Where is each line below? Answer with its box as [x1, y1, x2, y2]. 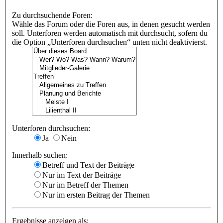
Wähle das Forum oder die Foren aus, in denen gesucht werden [12, 20, 210, 29]
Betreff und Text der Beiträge [42, 161, 134, 170]
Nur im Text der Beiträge [42, 171, 121, 180]
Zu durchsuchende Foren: [12, 11, 93, 20]
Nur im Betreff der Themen [42, 181, 128, 190]
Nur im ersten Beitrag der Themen [42, 191, 150, 200]
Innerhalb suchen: [12, 151, 68, 160]
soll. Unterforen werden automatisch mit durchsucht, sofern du [12, 29, 208, 38]
